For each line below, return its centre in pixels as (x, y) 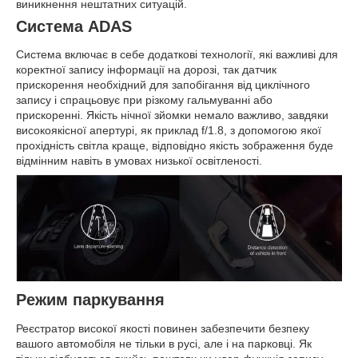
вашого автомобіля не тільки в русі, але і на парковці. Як (164, 343)
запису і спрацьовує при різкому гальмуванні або (144, 100)
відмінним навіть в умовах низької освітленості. (139, 161)
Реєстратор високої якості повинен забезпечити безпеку (163, 328)
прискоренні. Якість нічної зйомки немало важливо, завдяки (172, 115)
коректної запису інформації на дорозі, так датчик (146, 70)
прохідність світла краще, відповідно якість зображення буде (175, 146)
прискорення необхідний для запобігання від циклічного (163, 85)
